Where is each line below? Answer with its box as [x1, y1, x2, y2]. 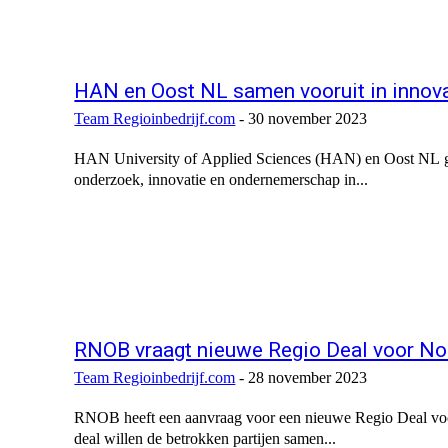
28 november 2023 [248, 369, 368, 387]
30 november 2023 [248, 110, 368, 128]
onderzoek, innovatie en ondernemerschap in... [74, 171, 369, 189]
